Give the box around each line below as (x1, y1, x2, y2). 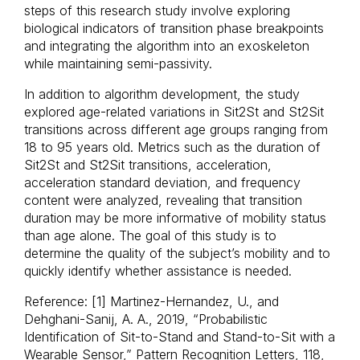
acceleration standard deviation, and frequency (24, 174, 301, 190)
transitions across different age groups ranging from (24, 121, 328, 137)
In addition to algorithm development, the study (24, 86, 300, 102)
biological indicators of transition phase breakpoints (24, 20, 324, 36)
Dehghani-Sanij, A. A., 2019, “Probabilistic (24, 311, 268, 327)
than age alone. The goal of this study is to (24, 227, 276, 243)
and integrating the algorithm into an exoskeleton (24, 38, 309, 54)
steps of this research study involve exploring (24, 2, 290, 18)
